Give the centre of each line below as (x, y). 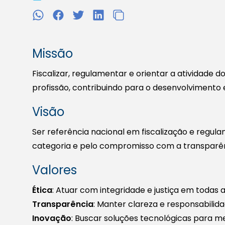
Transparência (63, 204)
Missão (52, 54)
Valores (54, 170)
